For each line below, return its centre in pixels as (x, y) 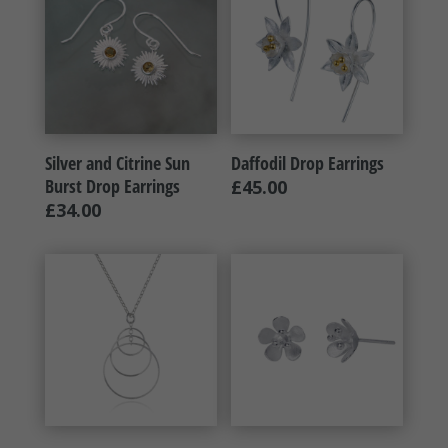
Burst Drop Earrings (112, 186)
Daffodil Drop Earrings (308, 163)
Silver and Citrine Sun (117, 163)
